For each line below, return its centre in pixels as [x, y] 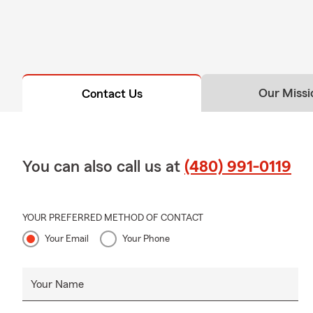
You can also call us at [103, 167]
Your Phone [146, 239]
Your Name [57, 285]
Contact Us [112, 94]
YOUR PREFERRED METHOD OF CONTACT [113, 218]
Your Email [67, 239]
